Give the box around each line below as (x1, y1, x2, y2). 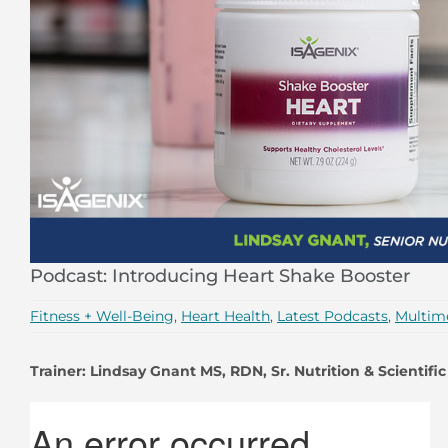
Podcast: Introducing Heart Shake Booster (30, 265, 410, 288)
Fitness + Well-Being (30, 307, 174, 326)
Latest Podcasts (277, 307, 388, 326)
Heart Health (181, 307, 270, 326)
